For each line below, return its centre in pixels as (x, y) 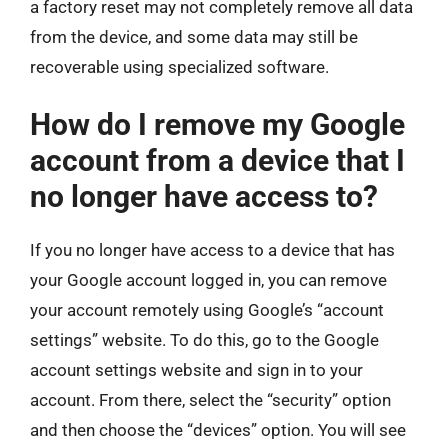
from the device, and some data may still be (194, 36)
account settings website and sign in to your (196, 370)
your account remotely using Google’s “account (207, 310)
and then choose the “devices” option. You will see (218, 430)
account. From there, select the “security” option (210, 400)
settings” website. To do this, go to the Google (204, 340)
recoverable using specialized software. (179, 66)
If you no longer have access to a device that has (212, 250)
